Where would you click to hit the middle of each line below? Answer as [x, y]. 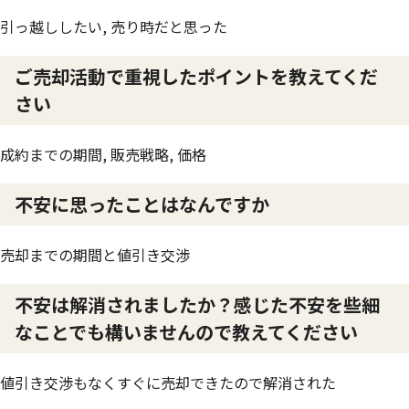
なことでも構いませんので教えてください [186, 332]
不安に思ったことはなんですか [142, 204]
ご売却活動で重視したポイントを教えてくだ [196, 76]
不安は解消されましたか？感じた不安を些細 [197, 304]
